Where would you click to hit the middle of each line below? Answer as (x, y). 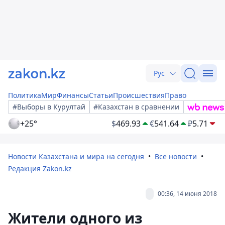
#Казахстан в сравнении (136, 107)
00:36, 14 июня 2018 (187, 194)
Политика (25, 95)
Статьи (101, 95)
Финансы (73, 95)
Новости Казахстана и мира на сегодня (76, 156)
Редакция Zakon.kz (40, 168)
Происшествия (139, 95)
